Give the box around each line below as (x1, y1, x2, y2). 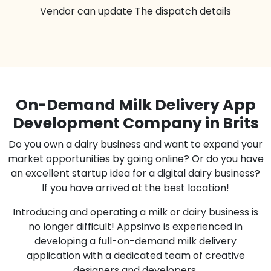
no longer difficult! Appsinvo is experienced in (28, 220, 243, 234)
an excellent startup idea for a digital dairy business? (11, 166, 260, 181)
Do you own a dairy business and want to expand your (8, 137, 263, 152)
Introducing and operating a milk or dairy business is (13, 205, 258, 220)
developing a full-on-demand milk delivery (34, 234, 237, 249)
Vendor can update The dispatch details (40, 4, 231, 19)
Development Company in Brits (12, 113, 259, 134)
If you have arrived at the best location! (42, 181, 229, 195)
